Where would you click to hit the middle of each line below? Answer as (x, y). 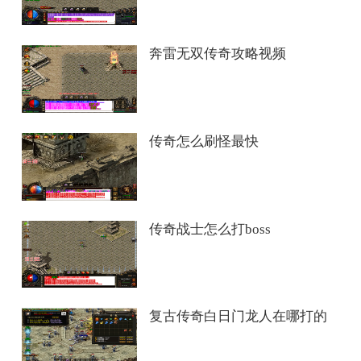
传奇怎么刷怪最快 (204, 141)
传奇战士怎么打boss (210, 229)
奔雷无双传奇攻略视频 (218, 54)
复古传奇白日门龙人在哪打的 (239, 317)
